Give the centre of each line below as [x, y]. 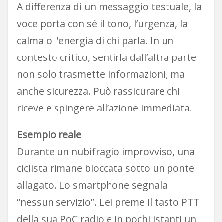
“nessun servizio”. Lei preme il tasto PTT [108, 202]
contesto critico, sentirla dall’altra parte [106, 57]
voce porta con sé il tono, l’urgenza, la [102, 23]
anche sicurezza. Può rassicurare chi [98, 91]
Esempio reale [49, 134]
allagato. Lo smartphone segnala [92, 185]
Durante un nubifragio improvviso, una [106, 151]
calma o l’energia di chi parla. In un [95, 40]
